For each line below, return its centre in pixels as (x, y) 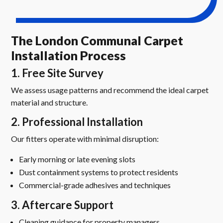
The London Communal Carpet (97, 41)
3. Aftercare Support (62, 205)
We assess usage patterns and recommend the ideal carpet (110, 90)
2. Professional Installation (77, 122)
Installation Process (69, 56)
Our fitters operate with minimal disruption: (85, 139)
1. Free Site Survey (57, 73)
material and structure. (50, 103)
